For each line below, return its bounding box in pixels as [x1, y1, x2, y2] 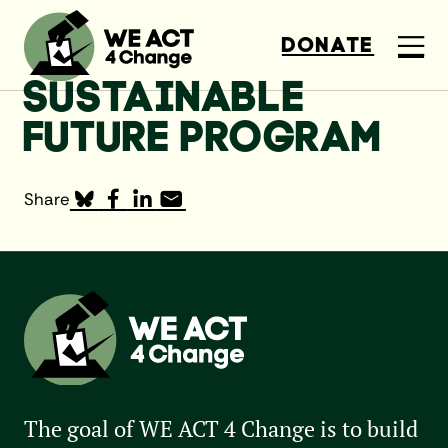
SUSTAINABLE [23, 70, 306, 123]
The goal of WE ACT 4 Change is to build [23, 414, 418, 443]
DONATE [281, 32, 375, 58]
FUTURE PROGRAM [23, 110, 382, 163]
